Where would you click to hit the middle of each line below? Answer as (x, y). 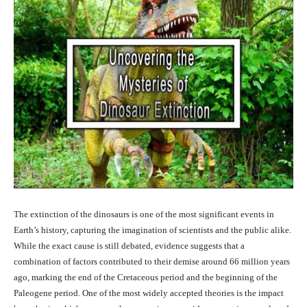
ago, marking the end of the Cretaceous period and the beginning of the (146, 278)
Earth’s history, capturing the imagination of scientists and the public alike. (152, 230)
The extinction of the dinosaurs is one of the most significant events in (144, 214)
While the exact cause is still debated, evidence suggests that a (129, 246)
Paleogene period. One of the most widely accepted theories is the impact (149, 293)
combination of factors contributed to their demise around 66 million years (152, 262)
